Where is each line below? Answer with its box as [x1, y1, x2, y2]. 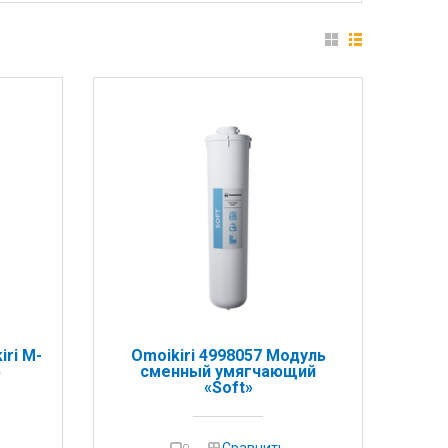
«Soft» [203, 377, 253, 397]
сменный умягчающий [140, 361, 316, 381]
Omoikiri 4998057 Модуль [130, 345, 326, 365]
